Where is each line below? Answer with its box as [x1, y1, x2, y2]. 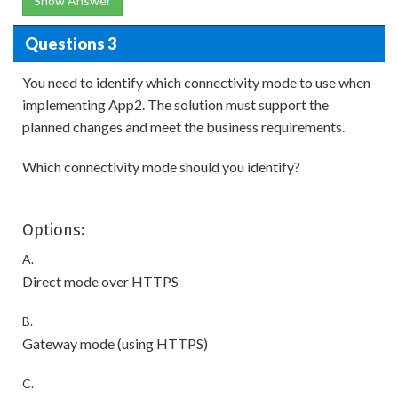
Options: [22, 220, 85, 240]
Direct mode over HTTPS [22, 273, 179, 290]
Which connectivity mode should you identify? [22, 158, 300, 175]
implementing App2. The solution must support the [22, 96, 329, 113]
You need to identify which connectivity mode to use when [22, 74, 370, 91]
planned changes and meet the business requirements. [22, 118, 345, 135]
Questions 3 [24, 33, 116, 53]
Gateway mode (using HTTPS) [22, 335, 208, 352]
